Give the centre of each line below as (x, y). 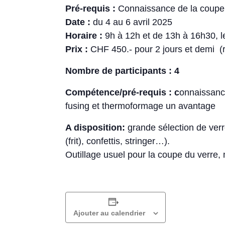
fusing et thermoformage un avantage (141, 106)
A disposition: (97, 128)
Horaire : (84, 36)
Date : (78, 22)
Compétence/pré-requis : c (123, 92)
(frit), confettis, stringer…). (118, 141)
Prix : (77, 49)
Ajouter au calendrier (109, 213)
